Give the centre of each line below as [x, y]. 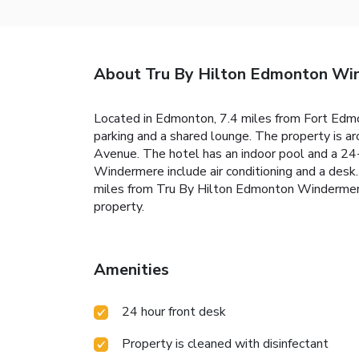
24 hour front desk [174, 312]
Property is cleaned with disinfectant [225, 344]
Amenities [131, 270]
